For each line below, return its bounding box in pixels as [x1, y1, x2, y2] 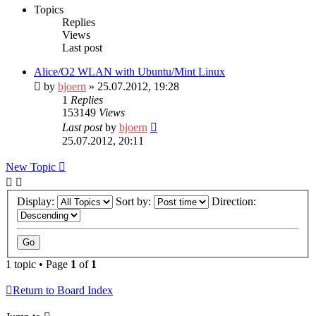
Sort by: [116, 195, 154, 207]
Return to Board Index [13, 284, 113, 296]
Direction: [212, 195, 259, 207]
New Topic [6, 160, 56, 173]
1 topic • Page [6, 257, 71, 270]
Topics [34, 3, 63, 16]
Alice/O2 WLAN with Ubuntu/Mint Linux [34, 65, 225, 78]
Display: [17, 195, 57, 207]
